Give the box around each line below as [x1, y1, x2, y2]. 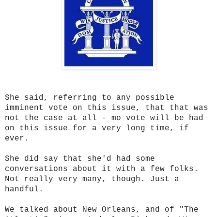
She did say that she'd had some [5, 154, 155, 163]
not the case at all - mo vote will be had [5, 113, 203, 123]
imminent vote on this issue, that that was [5, 103, 208, 112]
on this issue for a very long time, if [5, 124, 189, 133]
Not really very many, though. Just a [5, 174, 179, 184]
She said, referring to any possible [5, 93, 174, 102]
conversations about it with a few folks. [5, 164, 199, 173]
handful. [5, 185, 44, 194]
